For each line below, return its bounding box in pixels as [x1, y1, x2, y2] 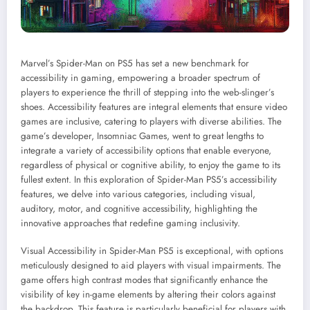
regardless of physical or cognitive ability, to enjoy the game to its [21, 158, 280, 172]
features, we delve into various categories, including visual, [21, 188, 255, 201]
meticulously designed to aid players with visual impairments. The [21, 259, 281, 273]
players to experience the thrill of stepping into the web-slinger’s [21, 86, 274, 100]
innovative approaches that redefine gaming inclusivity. [21, 217, 240, 230]
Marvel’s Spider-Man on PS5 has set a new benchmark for [21, 57, 249, 71]
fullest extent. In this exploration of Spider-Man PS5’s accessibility [21, 173, 277, 187]
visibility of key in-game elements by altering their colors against [21, 288, 275, 302]
